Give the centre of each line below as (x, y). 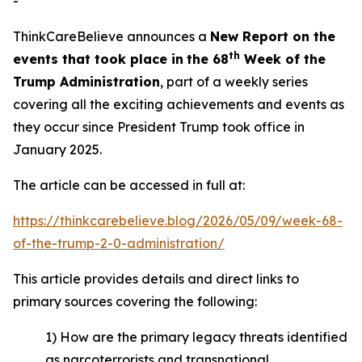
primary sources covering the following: (135, 301)
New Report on (262, 36)
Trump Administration (86, 82)
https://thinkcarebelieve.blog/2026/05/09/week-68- (178, 221)
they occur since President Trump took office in (159, 127)
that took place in (123, 59)
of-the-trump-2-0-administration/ (119, 243)
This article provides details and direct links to (156, 279)
